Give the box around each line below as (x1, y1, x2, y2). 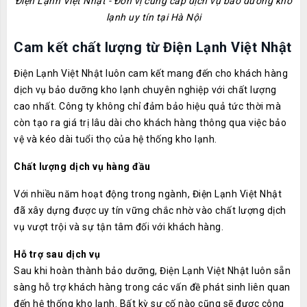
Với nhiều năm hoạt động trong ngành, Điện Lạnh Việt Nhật (14, 188, 282, 199)
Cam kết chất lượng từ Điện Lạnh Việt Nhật (14, 39, 292, 56)
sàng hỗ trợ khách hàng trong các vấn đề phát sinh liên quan (14, 282, 291, 293)
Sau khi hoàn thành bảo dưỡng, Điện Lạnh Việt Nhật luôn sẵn (14, 265, 291, 276)
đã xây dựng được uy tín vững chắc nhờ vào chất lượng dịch (14, 205, 286, 216)
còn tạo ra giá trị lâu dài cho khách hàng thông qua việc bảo (14, 117, 286, 128)
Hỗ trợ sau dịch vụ (14, 249, 100, 260)
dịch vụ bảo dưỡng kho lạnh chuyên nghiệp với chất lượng (14, 84, 277, 95)
